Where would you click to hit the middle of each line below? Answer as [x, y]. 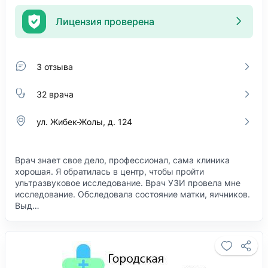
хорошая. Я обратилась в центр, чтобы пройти [109, 171]
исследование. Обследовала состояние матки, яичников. [133, 194]
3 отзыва [55, 66]
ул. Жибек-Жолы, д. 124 [84, 121]
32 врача [55, 94]
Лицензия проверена [105, 21]
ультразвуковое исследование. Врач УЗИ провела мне [128, 183]
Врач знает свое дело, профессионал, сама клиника [122, 160]
